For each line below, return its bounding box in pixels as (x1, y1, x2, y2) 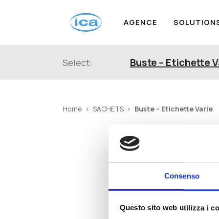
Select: (62, 57, 92, 68)
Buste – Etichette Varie (134, 104, 213, 113)
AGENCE (123, 17, 157, 27)
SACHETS (92, 104, 124, 113)
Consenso (164, 172, 199, 180)
